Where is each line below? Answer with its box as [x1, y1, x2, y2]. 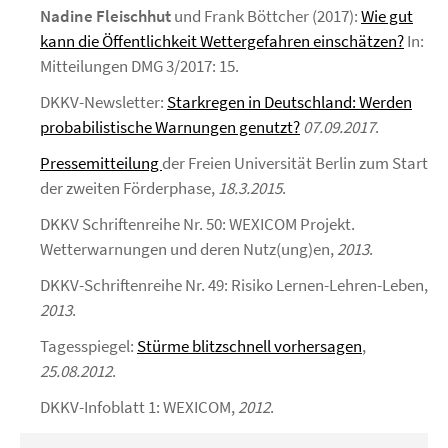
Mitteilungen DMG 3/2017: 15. [40, 55, 239, 77]
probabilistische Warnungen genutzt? [40, 116, 300, 138]
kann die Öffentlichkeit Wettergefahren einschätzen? [40, 30, 404, 52]
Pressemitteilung [40, 152, 162, 174]
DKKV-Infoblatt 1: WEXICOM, [40, 396, 238, 418]
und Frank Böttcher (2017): [171, 5, 361, 27]
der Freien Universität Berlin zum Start [162, 152, 428, 174]
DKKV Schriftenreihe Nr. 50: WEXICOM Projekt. [40, 213, 355, 235]
